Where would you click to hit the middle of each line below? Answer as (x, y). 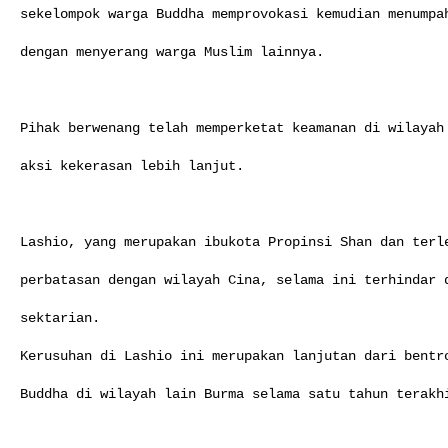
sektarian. (60, 317)
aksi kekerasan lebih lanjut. (132, 165)
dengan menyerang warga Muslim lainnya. (172, 51)
